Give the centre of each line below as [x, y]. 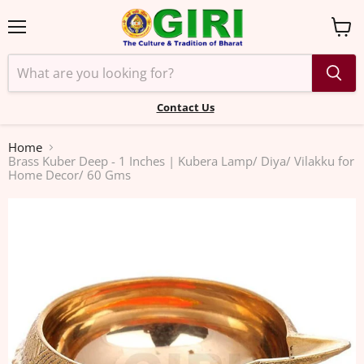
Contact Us [185, 107]
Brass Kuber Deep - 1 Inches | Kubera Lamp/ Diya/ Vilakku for [181, 161]
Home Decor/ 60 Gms [69, 175]
